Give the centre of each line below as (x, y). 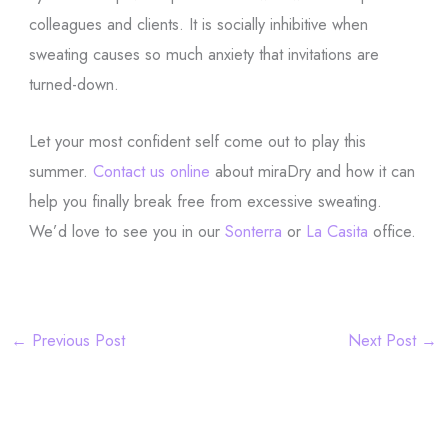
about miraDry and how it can (312, 170)
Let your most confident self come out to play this (197, 140)
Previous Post (75, 339)
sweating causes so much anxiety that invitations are (203, 54)
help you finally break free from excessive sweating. (205, 200)
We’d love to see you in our (126, 230)
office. (391, 230)
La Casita (336, 230)
